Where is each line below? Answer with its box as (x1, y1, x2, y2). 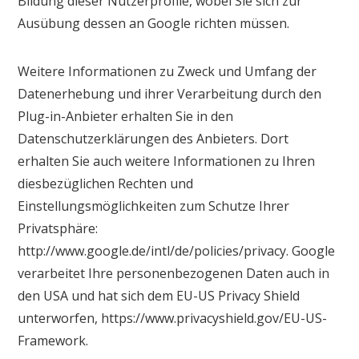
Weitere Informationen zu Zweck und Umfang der (18, 62, 317, 80)
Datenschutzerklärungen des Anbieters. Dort (18, 129, 289, 147)
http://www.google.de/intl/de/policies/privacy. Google (18, 241, 336, 260)
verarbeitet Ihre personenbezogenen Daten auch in (18, 264, 330, 282)
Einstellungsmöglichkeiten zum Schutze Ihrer (18, 196, 290, 215)
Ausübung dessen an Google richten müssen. (18, 14, 290, 32)
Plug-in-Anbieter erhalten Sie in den (18, 107, 234, 125)
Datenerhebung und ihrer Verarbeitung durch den (18, 84, 322, 103)
